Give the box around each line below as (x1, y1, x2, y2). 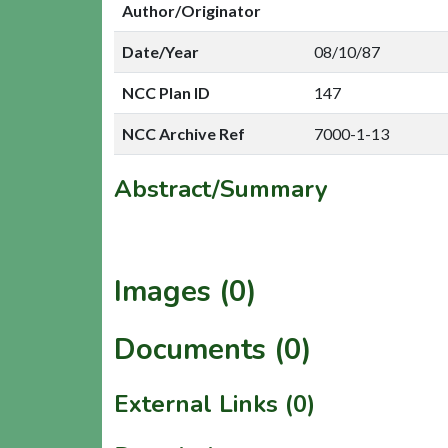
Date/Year (122, 41, 199, 61)
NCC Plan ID (122, 82, 210, 102)
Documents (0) (114, 329, 312, 369)
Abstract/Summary (114, 172, 328, 205)
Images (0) (114, 271, 257, 311)
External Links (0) (114, 387, 315, 420)
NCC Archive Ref (122, 123, 245, 143)
